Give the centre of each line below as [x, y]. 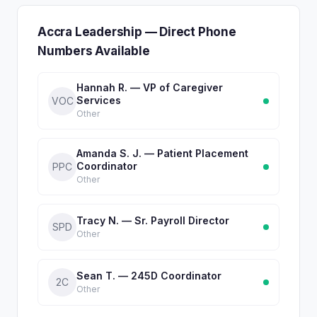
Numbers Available [94, 51]
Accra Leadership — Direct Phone [137, 32]
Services [99, 100]
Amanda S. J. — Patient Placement [162, 153]
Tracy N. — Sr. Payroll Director [153, 220]
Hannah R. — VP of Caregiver [150, 87]
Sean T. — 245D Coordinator [149, 275]
